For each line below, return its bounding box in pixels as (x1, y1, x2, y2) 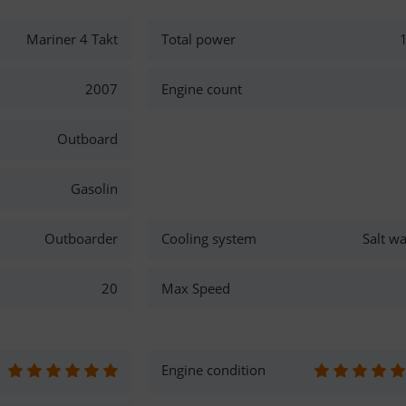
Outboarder (43, 229, 118, 247)
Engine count (161, 80, 243, 98)
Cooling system (161, 229, 257, 247)
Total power (161, 30, 237, 48)
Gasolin (70, 179, 118, 198)
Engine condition (161, 361, 266, 379)
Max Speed (161, 279, 231, 297)
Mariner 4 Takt (25, 30, 118, 48)
